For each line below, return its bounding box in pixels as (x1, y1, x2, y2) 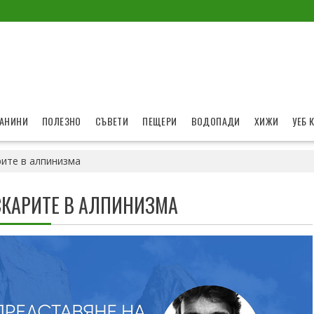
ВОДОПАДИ (191, 114, 240, 128)
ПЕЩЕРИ (142, 114, 177, 128)
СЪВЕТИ (95, 114, 129, 128)
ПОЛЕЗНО (42, 114, 81, 128)
